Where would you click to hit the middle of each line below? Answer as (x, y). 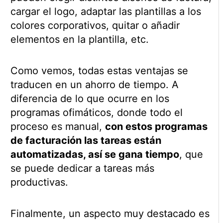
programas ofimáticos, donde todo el (96, 112)
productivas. (39, 182)
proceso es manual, (57, 126)
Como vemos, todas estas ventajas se (99, 70)
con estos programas (156, 126)
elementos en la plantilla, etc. (79, 39)
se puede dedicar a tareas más (82, 168)
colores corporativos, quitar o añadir (95, 25)
